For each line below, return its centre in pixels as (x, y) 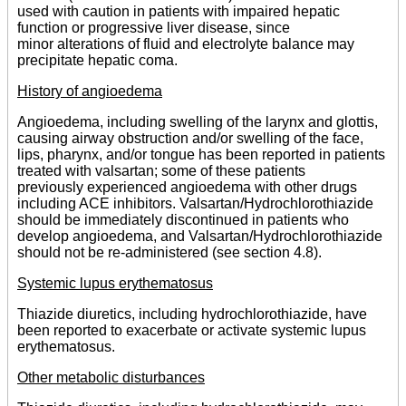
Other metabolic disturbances (111, 378)
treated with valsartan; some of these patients (161, 171)
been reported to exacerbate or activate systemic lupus (192, 331)
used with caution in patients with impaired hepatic (179, 12)
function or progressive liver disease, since (154, 28)
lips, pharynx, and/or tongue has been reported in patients (201, 155)
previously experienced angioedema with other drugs (187, 188)
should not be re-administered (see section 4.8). (169, 253)
